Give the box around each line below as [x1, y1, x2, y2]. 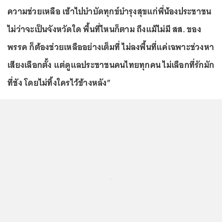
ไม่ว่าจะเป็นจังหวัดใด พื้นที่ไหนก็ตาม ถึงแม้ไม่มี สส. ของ [7, 21, 201, 37]
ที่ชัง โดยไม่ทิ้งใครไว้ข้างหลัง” [7, 75, 111, 90]
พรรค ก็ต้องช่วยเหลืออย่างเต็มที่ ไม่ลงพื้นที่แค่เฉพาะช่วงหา [7, 39, 214, 55]
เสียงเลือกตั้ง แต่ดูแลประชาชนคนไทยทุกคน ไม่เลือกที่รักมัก [7, 57, 214, 72]
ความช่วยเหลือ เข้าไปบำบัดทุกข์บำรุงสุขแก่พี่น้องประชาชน [7, 3, 212, 19]
